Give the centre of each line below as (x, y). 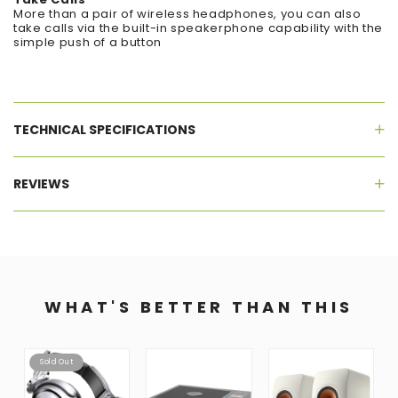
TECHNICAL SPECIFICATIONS (104, 130)
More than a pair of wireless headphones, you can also (187, 14)
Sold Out (57, 362)
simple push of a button (88, 43)
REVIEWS (41, 184)
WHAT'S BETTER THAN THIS (199, 307)
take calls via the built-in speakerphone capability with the (198, 28)
